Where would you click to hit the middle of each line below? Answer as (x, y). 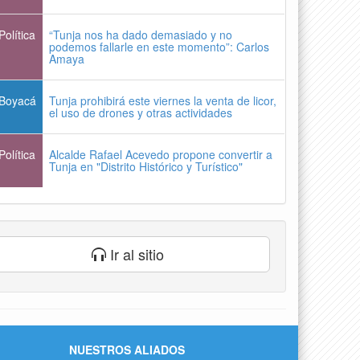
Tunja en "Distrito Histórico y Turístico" (146, 166)
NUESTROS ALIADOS (127, 349)
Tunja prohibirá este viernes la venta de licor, (163, 100)
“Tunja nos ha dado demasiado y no (141, 34)
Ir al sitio (135, 254)
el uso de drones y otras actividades (141, 112)
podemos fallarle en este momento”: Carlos (160, 46)
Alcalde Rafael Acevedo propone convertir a (161, 154)
